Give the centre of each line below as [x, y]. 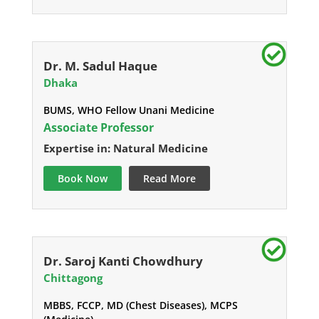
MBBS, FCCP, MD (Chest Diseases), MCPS [140, 305]
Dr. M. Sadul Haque [100, 66]
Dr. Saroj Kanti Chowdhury [123, 261]
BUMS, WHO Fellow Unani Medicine [129, 110]
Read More [169, 179]
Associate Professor [98, 128]
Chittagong [73, 278]
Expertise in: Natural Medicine [125, 148]
